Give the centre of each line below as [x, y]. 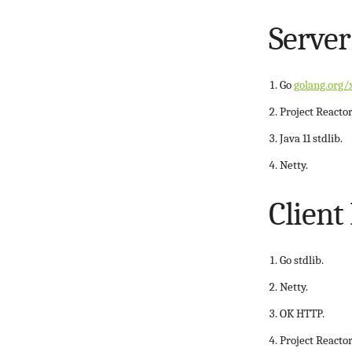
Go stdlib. [302, 260]
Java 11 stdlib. [311, 138]
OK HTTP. [302, 313]
